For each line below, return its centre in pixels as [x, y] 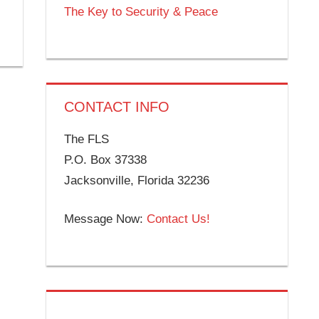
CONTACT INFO [117, 106]
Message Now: [106, 219]
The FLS [87, 139]
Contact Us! [179, 219]
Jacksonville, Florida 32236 [137, 180]
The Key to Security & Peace [141, 11]
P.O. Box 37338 [106, 159]
